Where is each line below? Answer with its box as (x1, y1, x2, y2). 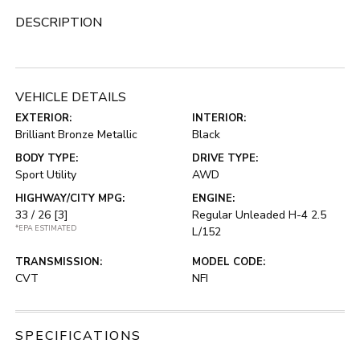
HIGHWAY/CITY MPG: (15, 191, 125, 207)
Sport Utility (15, 167, 77, 183)
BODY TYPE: (15, 151, 79, 166)
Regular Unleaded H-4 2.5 (192, 207, 326, 223)
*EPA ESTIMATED (15, 223, 78, 234)
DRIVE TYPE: (192, 151, 258, 166)
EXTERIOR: (15, 111, 72, 126)
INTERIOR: (192, 111, 246, 126)
